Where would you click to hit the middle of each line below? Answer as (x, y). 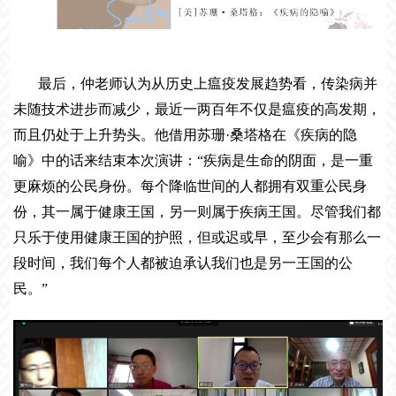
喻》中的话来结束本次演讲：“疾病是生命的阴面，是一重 (194, 160)
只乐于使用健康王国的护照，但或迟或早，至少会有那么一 (198, 237)
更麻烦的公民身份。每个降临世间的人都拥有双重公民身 (190, 186)
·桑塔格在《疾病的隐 (292, 134)
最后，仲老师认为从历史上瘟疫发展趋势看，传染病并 (208, 83)
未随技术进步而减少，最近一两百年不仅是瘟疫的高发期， (198, 109)
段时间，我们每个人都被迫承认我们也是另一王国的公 (183, 263)
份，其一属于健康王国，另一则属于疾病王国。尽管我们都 (198, 211)
